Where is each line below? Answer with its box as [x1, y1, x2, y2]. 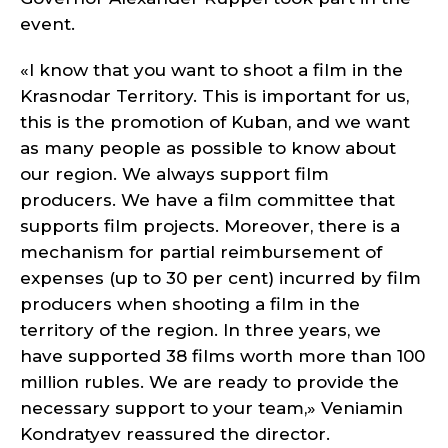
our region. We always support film [20, 164, 329, 184]
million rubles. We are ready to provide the [20, 372, 399, 392]
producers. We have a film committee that [20, 190, 395, 210]
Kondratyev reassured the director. [20, 424, 330, 444]
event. [20, 14, 75, 34]
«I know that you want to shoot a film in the [20, 60, 403, 80]
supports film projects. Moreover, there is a [20, 216, 400, 236]
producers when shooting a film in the [20, 294, 360, 314]
